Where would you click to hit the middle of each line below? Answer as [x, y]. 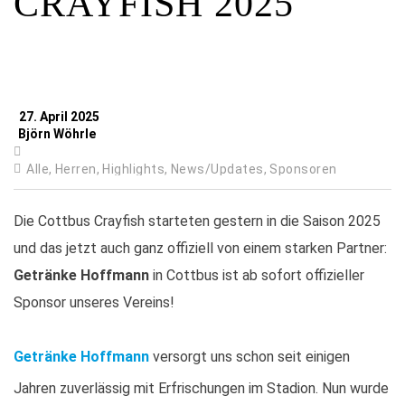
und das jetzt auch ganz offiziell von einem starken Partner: [200, 248]
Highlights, [135, 169]
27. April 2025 [58, 117]
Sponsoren [303, 169]
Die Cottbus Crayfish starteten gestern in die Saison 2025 [197, 221]
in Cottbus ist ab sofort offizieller [257, 275]
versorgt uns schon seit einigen [250, 357]
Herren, [77, 169]
